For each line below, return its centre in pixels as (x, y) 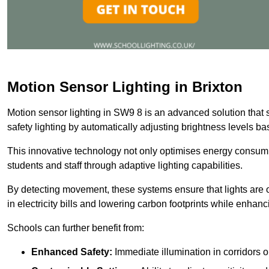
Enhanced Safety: (72, 252)
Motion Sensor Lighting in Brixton (125, 86)
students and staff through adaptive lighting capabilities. (125, 165)
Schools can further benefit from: (76, 228)
